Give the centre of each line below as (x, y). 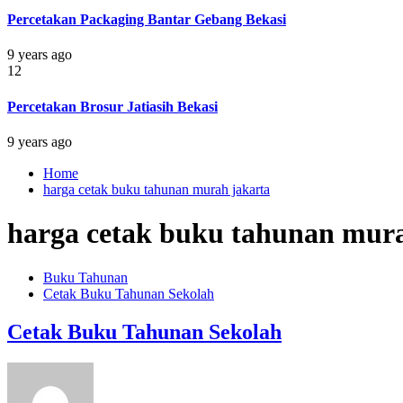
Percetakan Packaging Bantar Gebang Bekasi (147, 20)
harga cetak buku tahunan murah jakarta (157, 189)
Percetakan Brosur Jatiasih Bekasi (112, 106)
